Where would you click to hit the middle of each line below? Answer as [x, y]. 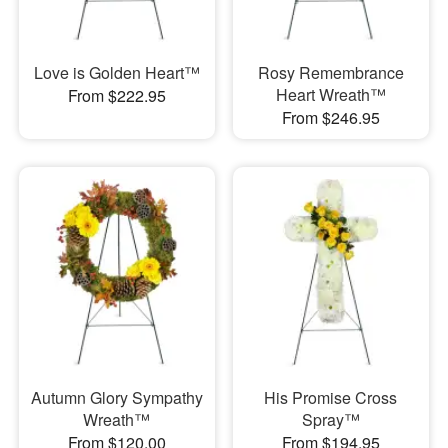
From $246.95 [330, 117]
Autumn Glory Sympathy [116, 398]
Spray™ [330, 420]
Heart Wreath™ [330, 94]
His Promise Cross [331, 398]
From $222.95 [116, 95]
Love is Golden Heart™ [116, 72]
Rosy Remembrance [330, 72]
